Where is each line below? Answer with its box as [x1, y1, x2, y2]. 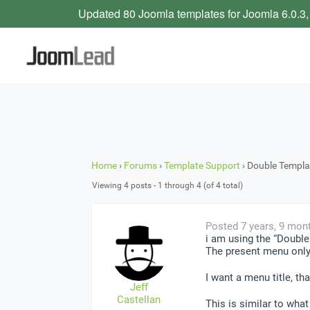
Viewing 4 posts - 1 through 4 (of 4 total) [92, 180, 243, 190]
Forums [124, 159, 157, 171]
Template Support [164, 159, 240, 171]
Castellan [117, 293, 161, 306]
